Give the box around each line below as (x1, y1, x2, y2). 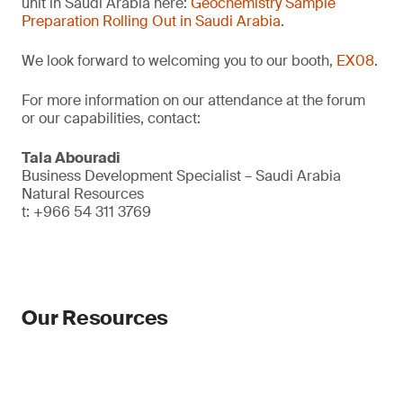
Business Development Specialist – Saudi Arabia (22, 166, 345, 185)
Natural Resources (22, 184, 144, 203)
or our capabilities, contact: (22, 109, 201, 128)
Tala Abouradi (22, 148, 121, 167)
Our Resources (22, 305, 169, 331)
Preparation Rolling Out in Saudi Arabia (22, 12, 281, 31)
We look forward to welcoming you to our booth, (22, 51, 336, 70)
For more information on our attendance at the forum (22, 91, 365, 110)
